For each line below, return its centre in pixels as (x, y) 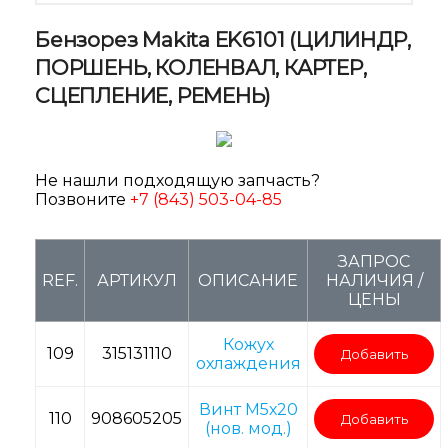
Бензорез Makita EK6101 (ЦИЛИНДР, (223, 40)
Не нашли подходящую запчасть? (177, 181)
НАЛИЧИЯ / (374, 281)
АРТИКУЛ (136, 281)
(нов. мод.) (248, 429)
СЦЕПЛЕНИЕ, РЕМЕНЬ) (153, 96)
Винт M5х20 (248, 410)
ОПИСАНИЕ (248, 281)
